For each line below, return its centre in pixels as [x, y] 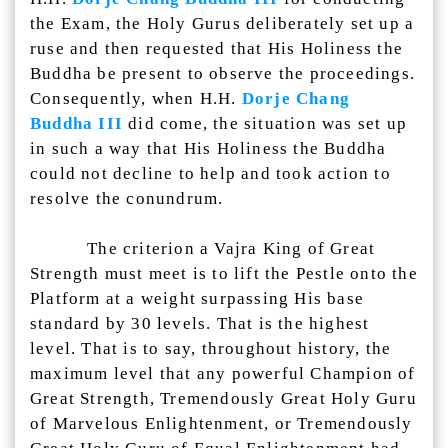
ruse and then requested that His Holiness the [217, 48]
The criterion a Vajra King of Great [203, 248]
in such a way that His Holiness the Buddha [208, 148]
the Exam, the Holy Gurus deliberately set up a [222, 23]
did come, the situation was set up [265, 123]
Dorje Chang [296, 98]
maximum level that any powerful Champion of [223, 373]
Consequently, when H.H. [136, 98]
